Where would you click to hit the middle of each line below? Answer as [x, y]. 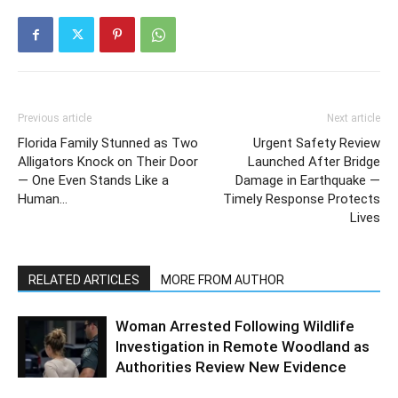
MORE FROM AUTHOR [223, 280]
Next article [354, 119]
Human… [43, 199]
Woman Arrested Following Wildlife [235, 326]
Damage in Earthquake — [308, 181]
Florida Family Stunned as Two [108, 143]
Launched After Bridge [314, 162]
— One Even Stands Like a [93, 181]
